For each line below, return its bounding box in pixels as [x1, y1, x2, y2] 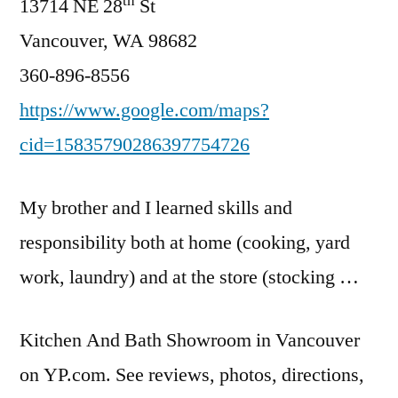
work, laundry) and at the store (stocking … [20, 265, 359, 290]
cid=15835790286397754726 [20, 132, 250, 157]
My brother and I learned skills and [20, 195, 292, 220]
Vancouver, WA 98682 [20, 28, 197, 53]
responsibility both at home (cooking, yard [20, 230, 350, 255]
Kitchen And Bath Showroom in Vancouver [20, 328, 360, 353]
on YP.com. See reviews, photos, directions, [20, 362, 364, 387]
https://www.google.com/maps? [20, 98, 269, 123]
